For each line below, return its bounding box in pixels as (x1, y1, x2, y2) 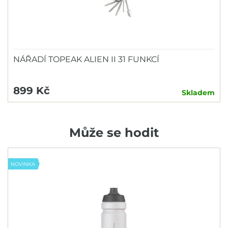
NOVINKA (11, 161, 35, 167)
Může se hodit (69, 125, 159, 140)
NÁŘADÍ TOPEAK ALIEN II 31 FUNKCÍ (13, 54, 159, 64)
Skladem (182, 88, 215, 97)
